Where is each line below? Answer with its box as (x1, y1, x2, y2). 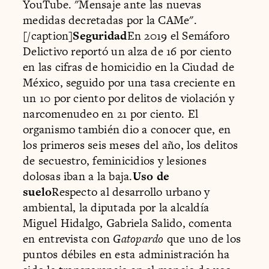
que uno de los (163, 231, 241, 247)
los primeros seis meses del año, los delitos (23, 137, 238, 154)
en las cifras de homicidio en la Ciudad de (23, 59, 235, 76)
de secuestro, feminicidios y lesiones (23, 153, 207, 169)
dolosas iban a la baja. (23, 168, 133, 185)
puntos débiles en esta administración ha (23, 246, 230, 263)
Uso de (132, 168, 170, 185)
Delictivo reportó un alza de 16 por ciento (23, 43, 232, 60)
